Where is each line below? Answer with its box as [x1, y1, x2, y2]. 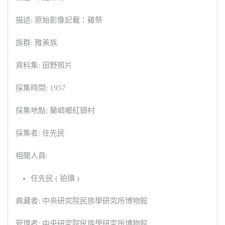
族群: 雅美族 [16, 39, 57, 47]
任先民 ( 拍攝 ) [31, 174, 79, 183]
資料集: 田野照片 [16, 61, 72, 70]
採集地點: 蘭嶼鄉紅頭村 [16, 106, 95, 115]
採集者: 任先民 [16, 129, 65, 138]
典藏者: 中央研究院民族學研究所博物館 [16, 197, 148, 205]
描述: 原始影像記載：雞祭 [16, 16, 102, 25]
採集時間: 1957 [16, 84, 66, 92]
